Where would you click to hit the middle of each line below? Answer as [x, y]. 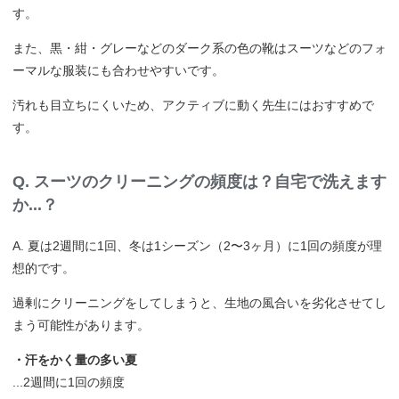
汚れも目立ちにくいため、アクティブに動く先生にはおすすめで [193, 105]
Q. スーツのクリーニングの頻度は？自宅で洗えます [199, 181]
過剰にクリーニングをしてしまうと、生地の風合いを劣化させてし [199, 302]
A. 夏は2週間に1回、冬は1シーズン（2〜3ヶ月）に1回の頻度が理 [197, 245]
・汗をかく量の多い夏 [75, 359]
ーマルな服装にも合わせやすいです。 [118, 70]
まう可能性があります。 [81, 325]
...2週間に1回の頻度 [69, 382]
